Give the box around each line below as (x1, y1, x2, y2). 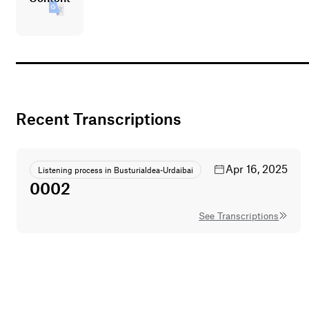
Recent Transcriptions (27, 108, 182, 129)
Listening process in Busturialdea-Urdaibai (38, 164, 194, 175)
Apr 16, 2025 (226, 161, 288, 175)
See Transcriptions (205, 210, 279, 222)
